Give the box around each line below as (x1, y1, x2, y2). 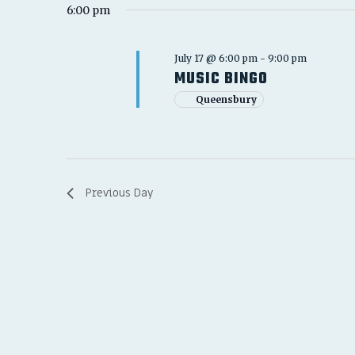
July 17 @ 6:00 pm (174, 52, 258, 64)
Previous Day (86, 185, 153, 200)
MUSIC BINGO (174, 67, 268, 91)
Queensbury (195, 93, 257, 105)
